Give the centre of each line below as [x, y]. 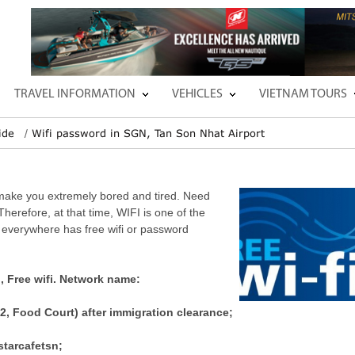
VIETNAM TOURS [303, 94]
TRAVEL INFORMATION [75, 94]
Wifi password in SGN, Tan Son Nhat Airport [148, 133]
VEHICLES [197, 94]
